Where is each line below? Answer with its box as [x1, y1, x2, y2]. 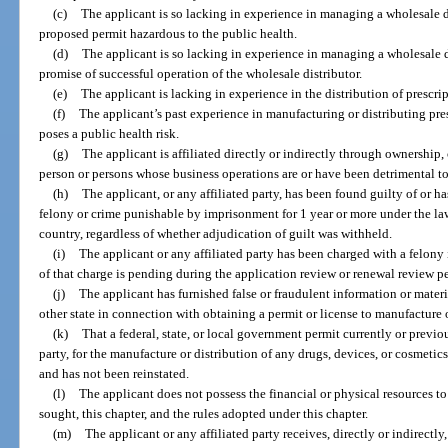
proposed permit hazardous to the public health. [39, 26, 298, 42]
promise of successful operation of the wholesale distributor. [39, 66, 363, 82]
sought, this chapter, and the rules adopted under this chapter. [39, 406, 369, 422]
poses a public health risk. [39, 126, 180, 142]
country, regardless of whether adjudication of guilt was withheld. [39, 226, 393, 242]
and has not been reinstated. [39, 366, 190, 382]
